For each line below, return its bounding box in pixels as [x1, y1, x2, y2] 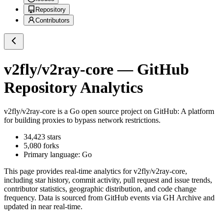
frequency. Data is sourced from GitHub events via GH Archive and [4, 193, 215, 202]
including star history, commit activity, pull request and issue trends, [4, 176, 212, 185]
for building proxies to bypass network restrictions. [4, 116, 161, 125]
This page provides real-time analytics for [4, 167, 134, 176]
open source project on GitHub [80, 107, 177, 116]
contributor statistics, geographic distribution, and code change [4, 185, 196, 193]
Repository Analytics [4, 78, 143, 96]
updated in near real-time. [4, 202, 82, 211]
